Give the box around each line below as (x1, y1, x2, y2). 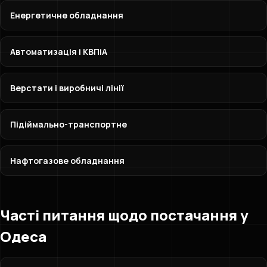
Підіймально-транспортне (10, 119, 127, 130)
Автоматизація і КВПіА (10, 46, 107, 57)
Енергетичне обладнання (10, 10, 123, 21)
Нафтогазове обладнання (10, 155, 125, 166)
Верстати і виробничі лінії (10, 82, 124, 94)
